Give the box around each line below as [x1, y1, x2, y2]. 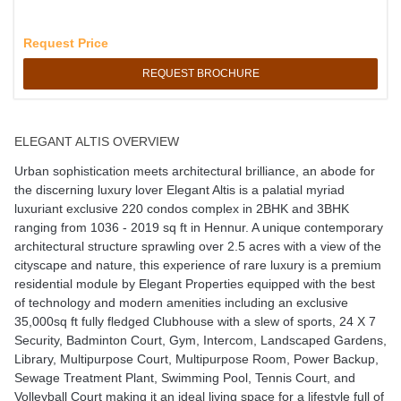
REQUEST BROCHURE [141, 66, 260, 80]
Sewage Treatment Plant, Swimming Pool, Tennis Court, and [13, 370, 355, 385]
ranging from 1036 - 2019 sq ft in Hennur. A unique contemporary [13, 219, 383, 235]
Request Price [22, 35, 108, 50]
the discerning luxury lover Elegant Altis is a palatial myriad [13, 182, 345, 197]
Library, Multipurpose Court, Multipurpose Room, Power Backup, [13, 351, 379, 366]
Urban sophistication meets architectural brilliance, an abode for [13, 163, 375, 178]
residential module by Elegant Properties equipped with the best [13, 276, 375, 291]
